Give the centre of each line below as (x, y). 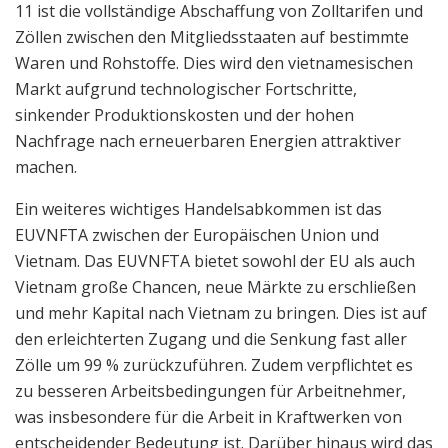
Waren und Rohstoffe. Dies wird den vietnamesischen (214, 62)
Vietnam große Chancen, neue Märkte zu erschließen (215, 286)
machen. (46, 166)
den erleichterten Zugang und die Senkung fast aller (211, 338)
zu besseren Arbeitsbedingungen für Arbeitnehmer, (210, 390)
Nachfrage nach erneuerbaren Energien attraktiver (208, 140)
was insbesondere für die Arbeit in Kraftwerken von (208, 416)
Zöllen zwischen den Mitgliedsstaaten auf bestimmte (212, 36)
